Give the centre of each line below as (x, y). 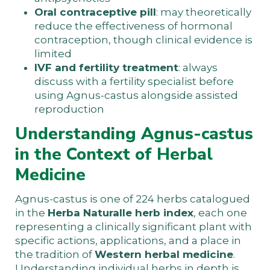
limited (53, 53)
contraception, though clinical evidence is (143, 39)
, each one (220, 212)
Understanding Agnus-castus (134, 133)
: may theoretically (204, 12)
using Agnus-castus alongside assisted (136, 95)
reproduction (69, 109)
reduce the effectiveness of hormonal (133, 26)
